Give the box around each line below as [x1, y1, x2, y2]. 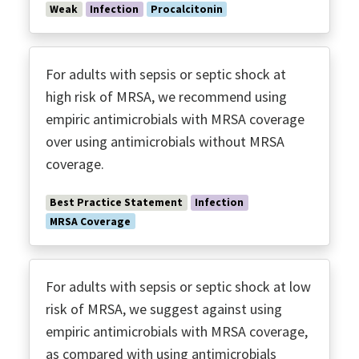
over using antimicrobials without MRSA [46, 132, 284, 151]
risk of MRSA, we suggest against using [46, 300, 282, 318]
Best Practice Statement [50, 196, 184, 210]
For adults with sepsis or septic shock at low [46, 277, 311, 296]
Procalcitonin [150, 2, 223, 16]
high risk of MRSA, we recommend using [46, 87, 287, 107]
